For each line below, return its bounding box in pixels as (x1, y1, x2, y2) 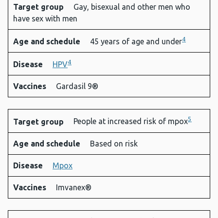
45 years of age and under (90, 36, 182, 46)
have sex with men (13, 14, 77, 23)
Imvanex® (56, 182, 91, 192)
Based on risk (90, 139, 138, 148)
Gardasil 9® (56, 82, 98, 91)
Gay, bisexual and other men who (73, 2, 190, 11)
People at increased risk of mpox (73, 117, 188, 126)
